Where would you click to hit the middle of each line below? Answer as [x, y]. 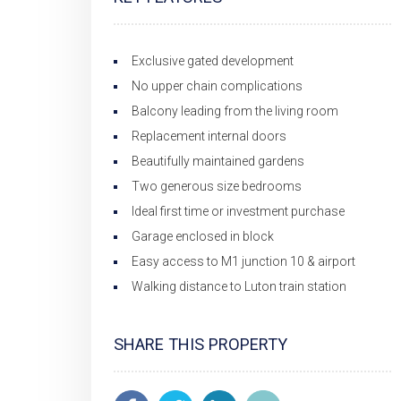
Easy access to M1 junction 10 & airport [243, 261]
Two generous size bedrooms [217, 186]
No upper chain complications [217, 86]
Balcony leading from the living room [235, 111]
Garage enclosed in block [203, 236]
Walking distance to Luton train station [239, 286]
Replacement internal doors [209, 136]
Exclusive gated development [213, 61]
